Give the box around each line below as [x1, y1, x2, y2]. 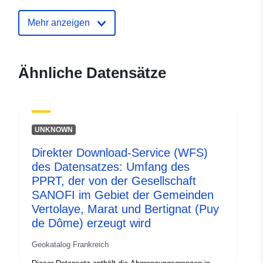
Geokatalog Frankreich [32, 240, 109, 249]
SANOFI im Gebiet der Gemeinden [32, 188, 214, 202]
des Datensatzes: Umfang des [32, 160, 190, 174]
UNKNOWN [34, 126, 73, 134]
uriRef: [25, 5, 55, 15]
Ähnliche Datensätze [18, 64, 166, 82]
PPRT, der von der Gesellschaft [32, 174, 196, 188]
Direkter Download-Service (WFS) [32, 146, 208, 160]
